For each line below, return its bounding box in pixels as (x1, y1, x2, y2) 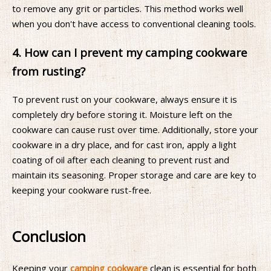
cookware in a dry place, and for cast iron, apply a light (12, 138, 237, 151)
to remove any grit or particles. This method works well (12, 2, 243, 15)
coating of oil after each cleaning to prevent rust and (12, 153, 229, 166)
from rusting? (12, 63, 85, 79)
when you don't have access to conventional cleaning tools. (12, 18, 256, 30)
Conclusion (12, 226, 86, 247)
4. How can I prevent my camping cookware (12, 44, 247, 60)
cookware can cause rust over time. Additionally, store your (12, 123, 258, 135)
